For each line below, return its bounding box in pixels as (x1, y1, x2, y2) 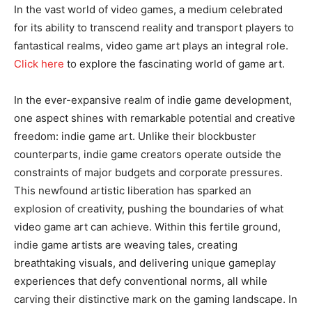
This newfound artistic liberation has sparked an (14, 184, 251, 197)
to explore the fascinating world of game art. (64, 57, 285, 70)
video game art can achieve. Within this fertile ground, (14, 220, 281, 233)
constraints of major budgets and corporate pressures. (14, 166, 283, 179)
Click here (14, 57, 64, 70)
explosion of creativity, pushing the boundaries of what (14, 202, 283, 215)
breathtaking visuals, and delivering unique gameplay (14, 256, 276, 270)
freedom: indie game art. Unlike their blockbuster (14, 130, 256, 143)
